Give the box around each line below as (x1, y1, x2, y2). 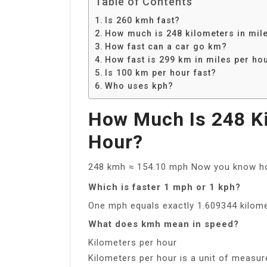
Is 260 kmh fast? (104, 15, 180, 25)
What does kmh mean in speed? (88, 218, 239, 229)
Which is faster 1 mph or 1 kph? (88, 181, 241, 193)
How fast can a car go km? (104, 41, 227, 51)
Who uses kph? (104, 80, 173, 91)
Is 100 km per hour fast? (104, 67, 216, 77)
